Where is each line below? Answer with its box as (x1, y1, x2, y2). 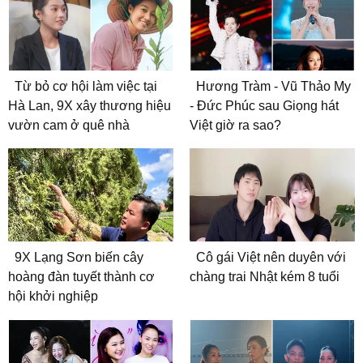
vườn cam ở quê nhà (8, 118, 130, 133)
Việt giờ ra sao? (190, 118, 281, 133)
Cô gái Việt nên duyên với (196, 250, 346, 265)
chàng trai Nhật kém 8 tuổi (190, 270, 340, 284)
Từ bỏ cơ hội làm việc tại (15, 79, 157, 94)
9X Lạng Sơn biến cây (15, 250, 143, 265)
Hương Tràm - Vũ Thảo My (196, 79, 351, 94)
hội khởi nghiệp (8, 289, 98, 304)
